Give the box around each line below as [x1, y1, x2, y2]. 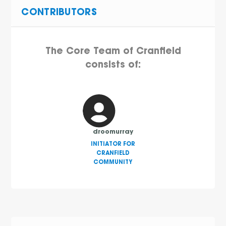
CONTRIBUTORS [21, 9, 97, 18]
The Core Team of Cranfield [45, 47, 181, 57]
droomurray [92, 129, 133, 135]
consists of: [85, 61, 141, 71]
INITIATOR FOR [90, 142, 135, 148]
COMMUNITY [93, 160, 133, 166]
